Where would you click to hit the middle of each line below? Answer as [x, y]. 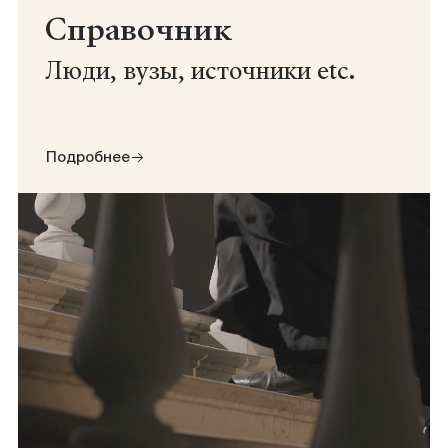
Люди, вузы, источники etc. [200, 71]
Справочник [138, 29]
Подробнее [88, 157]
